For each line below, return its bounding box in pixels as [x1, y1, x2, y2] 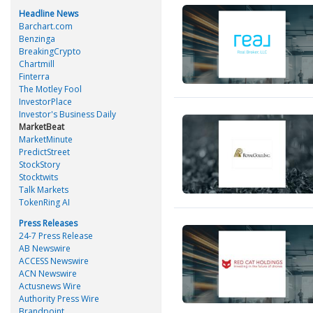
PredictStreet [19, 145, 70, 158]
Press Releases [19, 217, 78, 229]
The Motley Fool [19, 82, 82, 95]
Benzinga [19, 32, 55, 45]
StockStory [19, 158, 60, 170]
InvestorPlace [19, 95, 72, 108]
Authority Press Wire [19, 292, 99, 305]
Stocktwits [19, 170, 58, 183]
